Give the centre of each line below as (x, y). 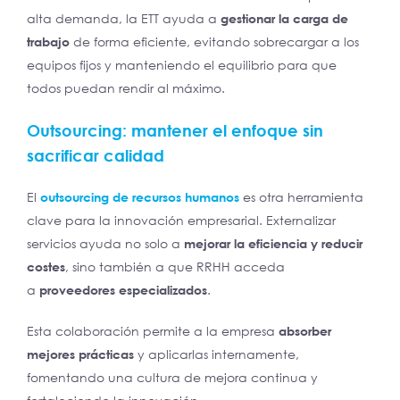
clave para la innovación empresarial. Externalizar (181, 221)
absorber (305, 331)
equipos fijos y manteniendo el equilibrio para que (182, 65)
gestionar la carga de (284, 19)
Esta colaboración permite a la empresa (153, 331)
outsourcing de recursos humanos (140, 197)
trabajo (48, 42)
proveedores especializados (121, 290)
